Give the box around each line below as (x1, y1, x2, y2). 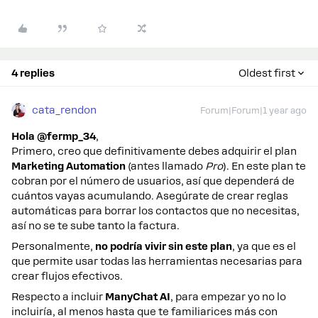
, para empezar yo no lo (170, 290, 286, 302)
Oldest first (238, 67, 295, 79)
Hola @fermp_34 (11, 130, 96, 142)
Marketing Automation (11, 160, 126, 172)
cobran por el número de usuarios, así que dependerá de (11, 175, 295, 187)
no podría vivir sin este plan (95, 240, 232, 252)
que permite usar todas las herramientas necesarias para (11, 255, 302, 267)
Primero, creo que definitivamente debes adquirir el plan (11, 145, 297, 157)
